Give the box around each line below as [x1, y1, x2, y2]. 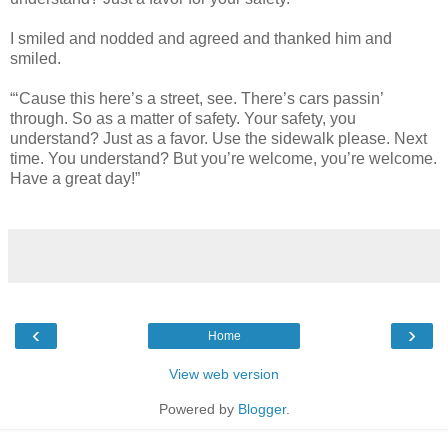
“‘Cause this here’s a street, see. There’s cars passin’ [10, 89, 383, 107]
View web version [169, 365, 279, 382]
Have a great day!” [10, 169, 140, 187]
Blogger [237, 400, 286, 417]
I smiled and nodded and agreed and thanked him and [10, 29, 392, 47]
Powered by [158, 400, 238, 417]
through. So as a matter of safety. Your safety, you [10, 109, 356, 127]
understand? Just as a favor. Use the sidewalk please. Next [10, 129, 427, 147]
